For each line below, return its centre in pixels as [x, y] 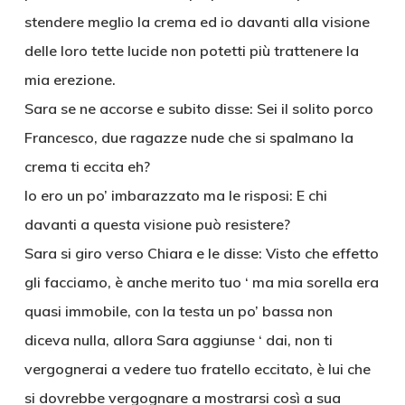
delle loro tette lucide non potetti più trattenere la [191, 51]
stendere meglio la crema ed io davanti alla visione [197, 22]
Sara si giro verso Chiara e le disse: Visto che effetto [201, 253]
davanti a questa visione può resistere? [157, 224]
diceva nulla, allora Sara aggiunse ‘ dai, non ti [178, 340]
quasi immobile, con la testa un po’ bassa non [178, 311]
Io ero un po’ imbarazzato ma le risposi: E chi [175, 195]
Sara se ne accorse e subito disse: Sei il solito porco [198, 108]
